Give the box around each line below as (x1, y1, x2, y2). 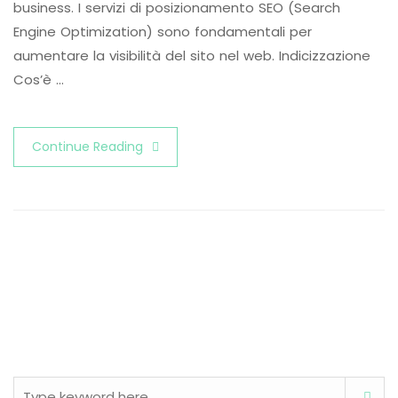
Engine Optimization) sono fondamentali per (13, 22, 312, 42)
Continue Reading (32, 138, 143, 156)
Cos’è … (13, 70, 64, 90)
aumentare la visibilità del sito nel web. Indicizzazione (13, 46, 370, 66)
